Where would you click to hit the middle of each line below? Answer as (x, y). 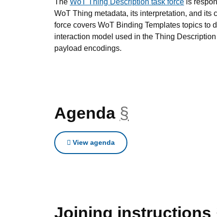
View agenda (93, 142)
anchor (154, 113)
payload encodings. (88, 48)
